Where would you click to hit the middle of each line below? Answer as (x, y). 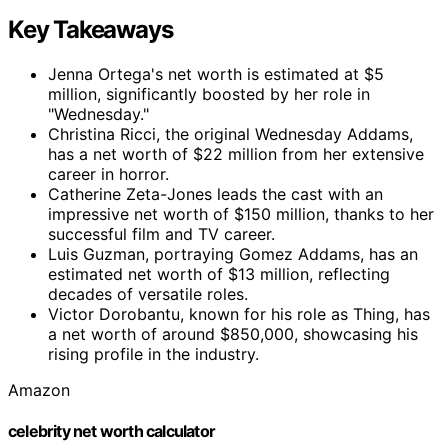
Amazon (39, 389)
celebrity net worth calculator (111, 430)
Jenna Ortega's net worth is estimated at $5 (216, 73)
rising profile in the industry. (153, 353)
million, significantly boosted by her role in (209, 93)
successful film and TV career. (161, 233)
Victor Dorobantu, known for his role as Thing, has (239, 313)
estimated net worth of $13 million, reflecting (219, 273)
